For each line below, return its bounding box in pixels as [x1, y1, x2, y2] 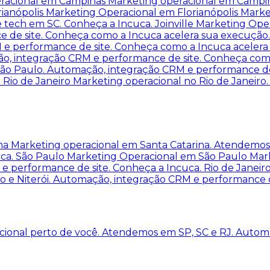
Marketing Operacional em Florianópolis [46, 6, 240, 18]
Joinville [155, 17, 196, 30]
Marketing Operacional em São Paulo [67, 151, 250, 163]
